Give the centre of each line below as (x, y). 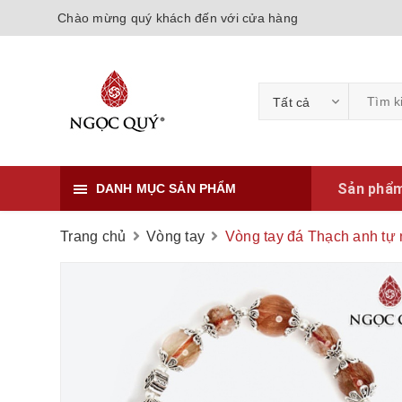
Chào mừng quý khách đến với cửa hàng (178, 18)
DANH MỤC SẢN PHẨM (166, 188)
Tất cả (292, 102)
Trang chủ (93, 236)
